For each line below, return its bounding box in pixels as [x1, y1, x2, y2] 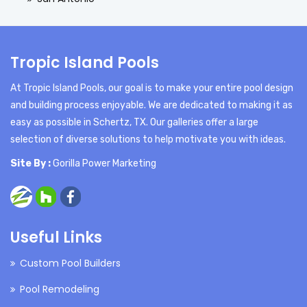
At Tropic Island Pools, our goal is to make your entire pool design [10, 82, 293, 94]
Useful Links [10, 226, 102, 248]
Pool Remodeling [20, 282, 99, 296]
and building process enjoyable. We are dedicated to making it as [10, 99, 293, 111]
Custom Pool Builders [20, 256, 121, 270]
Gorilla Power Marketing [53, 157, 156, 169]
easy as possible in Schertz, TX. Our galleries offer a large [10, 116, 258, 128]
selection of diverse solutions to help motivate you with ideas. [10, 133, 286, 145]
